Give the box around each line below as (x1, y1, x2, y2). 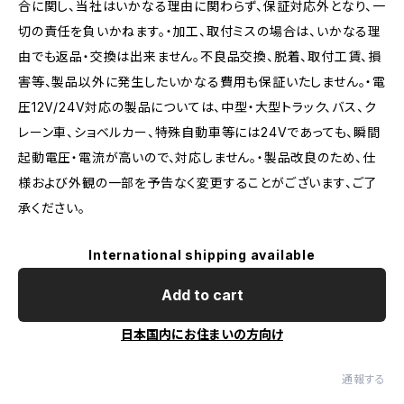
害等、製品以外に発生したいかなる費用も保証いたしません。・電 (18, 74, 386, 89)
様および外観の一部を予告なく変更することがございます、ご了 (18, 175, 378, 190)
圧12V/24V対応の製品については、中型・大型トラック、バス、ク (18, 99, 377, 115)
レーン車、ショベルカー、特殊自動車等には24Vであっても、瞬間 (18, 124, 381, 140)
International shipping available (88, 247, 316, 262)
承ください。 (18, 200, 86, 216)
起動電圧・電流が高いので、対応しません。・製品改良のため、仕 (18, 150, 376, 165)
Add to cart (161, 286, 243, 304)
